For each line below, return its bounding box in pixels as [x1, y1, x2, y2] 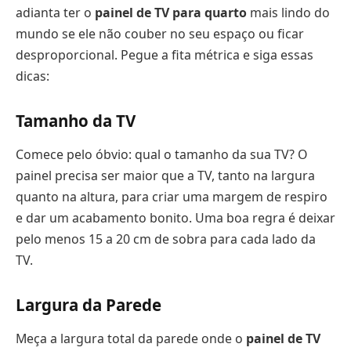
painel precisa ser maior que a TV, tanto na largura [16, 167, 315, 185]
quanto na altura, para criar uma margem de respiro [16, 188, 327, 206]
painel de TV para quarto [95, 4, 247, 22]
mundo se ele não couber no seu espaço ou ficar [16, 25, 304, 43]
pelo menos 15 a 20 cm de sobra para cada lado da [16, 230, 316, 248]
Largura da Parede [16, 293, 161, 316]
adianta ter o [16, 4, 95, 22]
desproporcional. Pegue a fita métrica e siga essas [16, 46, 313, 64]
